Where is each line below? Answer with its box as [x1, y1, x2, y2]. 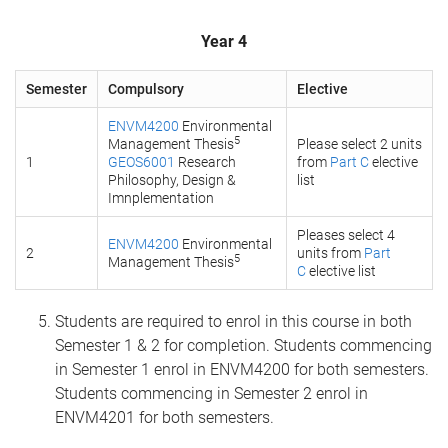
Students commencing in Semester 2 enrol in [55, 384, 368, 403]
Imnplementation [108, 190, 214, 206]
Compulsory [108, 81, 184, 97]
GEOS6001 [108, 154, 175, 170]
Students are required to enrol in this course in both [55, 312, 412, 331]
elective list [306, 263, 376, 279]
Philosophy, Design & [108, 172, 236, 188]
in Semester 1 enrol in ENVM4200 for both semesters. [55, 360, 429, 379]
